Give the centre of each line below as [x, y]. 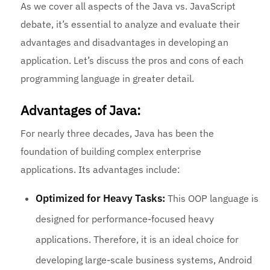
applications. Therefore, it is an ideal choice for [137, 240]
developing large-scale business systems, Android [144, 260]
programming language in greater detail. [108, 79]
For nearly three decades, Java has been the [118, 133]
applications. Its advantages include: [101, 170]
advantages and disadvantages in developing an [125, 42]
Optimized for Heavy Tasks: [102, 199]
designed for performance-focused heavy [125, 219]
